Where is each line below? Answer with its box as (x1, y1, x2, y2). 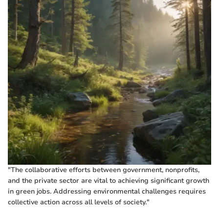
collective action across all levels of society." (8, 197, 150, 207)
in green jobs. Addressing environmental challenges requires (8, 186, 206, 196)
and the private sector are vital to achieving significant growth (8, 175, 209, 185)
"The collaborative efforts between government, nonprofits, (8, 165, 199, 175)
